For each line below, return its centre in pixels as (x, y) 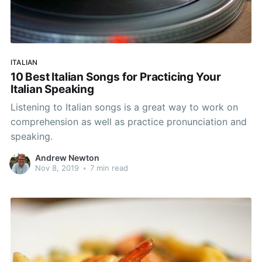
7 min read (108, 168)
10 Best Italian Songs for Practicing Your (116, 77)
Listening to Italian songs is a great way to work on (124, 107)
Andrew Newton (67, 158)
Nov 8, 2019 (57, 168)
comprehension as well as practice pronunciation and (128, 121)
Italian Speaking (52, 89)
